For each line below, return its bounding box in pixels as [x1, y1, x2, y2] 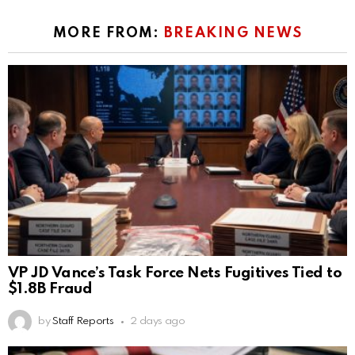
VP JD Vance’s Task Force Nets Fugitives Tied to [8, 265, 342, 281]
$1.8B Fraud [8, 281, 93, 297]
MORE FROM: [52, 25, 164, 40]
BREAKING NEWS [163, 25, 303, 40]
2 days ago [130, 316, 185, 327]
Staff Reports [52, 316, 114, 327]
